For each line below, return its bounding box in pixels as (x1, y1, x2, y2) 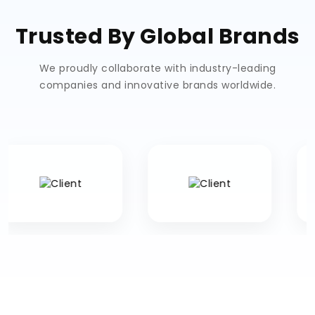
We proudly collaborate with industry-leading (39, 61, 276, 75)
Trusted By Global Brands (15, 22, 300, 51)
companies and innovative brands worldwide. (39, 78, 276, 92)
